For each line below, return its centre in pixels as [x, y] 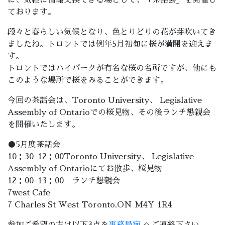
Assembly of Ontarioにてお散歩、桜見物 [85, 169]
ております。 [32, 12]
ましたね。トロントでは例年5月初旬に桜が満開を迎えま [110, 44]
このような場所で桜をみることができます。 [88, 81]
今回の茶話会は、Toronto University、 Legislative [105, 101]
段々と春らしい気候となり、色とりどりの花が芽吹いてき [112, 32]
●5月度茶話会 [34, 145]
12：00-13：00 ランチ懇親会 [64, 181]
